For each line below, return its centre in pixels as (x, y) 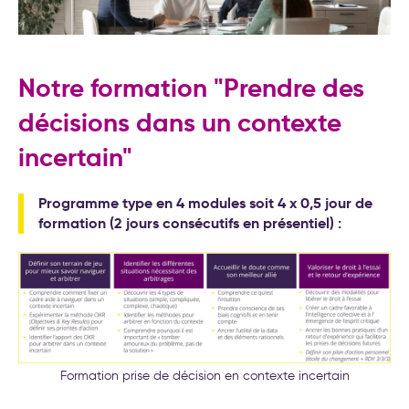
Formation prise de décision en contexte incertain (204, 376)
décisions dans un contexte (180, 123)
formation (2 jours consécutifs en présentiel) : (190, 224)
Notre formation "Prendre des (191, 89)
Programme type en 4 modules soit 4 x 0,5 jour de (205, 204)
